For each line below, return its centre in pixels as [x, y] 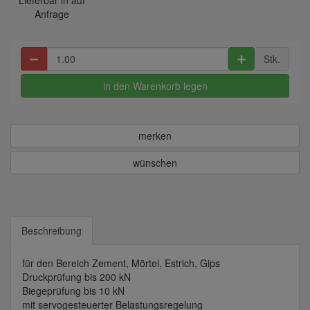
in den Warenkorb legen [155, 86]
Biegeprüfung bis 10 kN [73, 291]
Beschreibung [52, 231]
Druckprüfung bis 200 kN [76, 277]
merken [155, 136]
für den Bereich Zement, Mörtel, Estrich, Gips [121, 263]
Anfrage [52, 14]
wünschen [155, 163]
